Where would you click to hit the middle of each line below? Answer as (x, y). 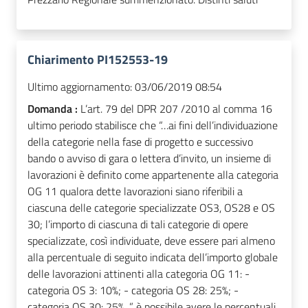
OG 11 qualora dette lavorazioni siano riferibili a (135, 191)
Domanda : (54, 109)
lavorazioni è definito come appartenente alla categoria (153, 175)
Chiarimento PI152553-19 (98, 60)
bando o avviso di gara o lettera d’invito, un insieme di (149, 158)
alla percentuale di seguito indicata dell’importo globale (153, 257)
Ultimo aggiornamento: (80, 87)
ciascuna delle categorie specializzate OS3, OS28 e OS (151, 208)
